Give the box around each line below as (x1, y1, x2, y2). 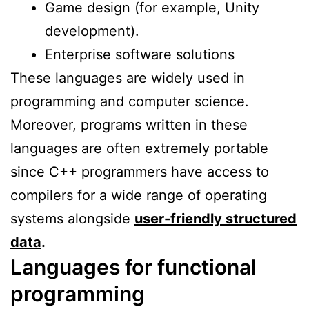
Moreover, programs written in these (10, 116, 248, 133)
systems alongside (10, 210, 134, 227)
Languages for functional (10, 254, 257, 279)
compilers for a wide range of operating (10, 186, 267, 203)
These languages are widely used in (10, 69, 245, 86)
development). (45, 22, 139, 39)
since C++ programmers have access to (10, 163, 269, 180)
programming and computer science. (10, 92, 249, 110)
